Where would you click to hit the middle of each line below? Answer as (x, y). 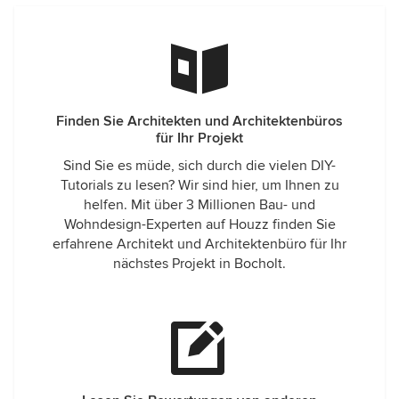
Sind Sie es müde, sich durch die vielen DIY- (199, 166)
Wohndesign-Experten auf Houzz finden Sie (199, 224)
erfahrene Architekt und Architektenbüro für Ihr (199, 244)
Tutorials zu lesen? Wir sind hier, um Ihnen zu (199, 185)
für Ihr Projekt (199, 138)
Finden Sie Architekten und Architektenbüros (199, 121)
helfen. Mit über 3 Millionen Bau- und (199, 205)
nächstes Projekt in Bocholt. (199, 264)
